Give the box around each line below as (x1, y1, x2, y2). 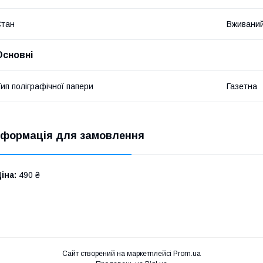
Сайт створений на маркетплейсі (62, 249, 173, 258)
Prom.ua (173, 249, 201, 258)
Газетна (227, 82, 257, 91)
